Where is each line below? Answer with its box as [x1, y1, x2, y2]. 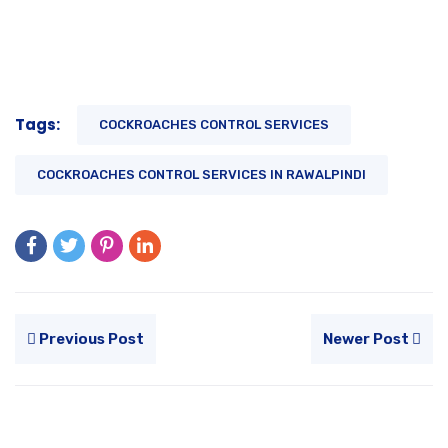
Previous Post [36, 330, 144, 349]
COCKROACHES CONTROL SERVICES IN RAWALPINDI [37, 167, 366, 183]
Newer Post [323, 330, 412, 349]
